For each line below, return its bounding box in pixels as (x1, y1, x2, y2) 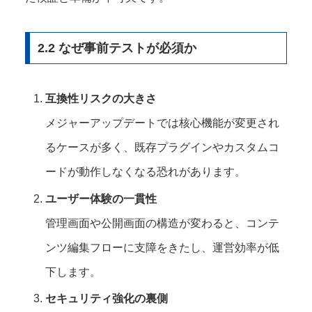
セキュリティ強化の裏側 (45, 292, 169, 304)
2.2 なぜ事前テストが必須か (37, 41, 196, 56)
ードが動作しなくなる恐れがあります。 (45, 166, 247, 178)
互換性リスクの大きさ (45, 93, 157, 105)
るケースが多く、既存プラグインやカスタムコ (45, 141, 280, 154)
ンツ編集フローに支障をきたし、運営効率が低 (45, 241, 280, 253)
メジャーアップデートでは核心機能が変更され (45, 117, 280, 130)
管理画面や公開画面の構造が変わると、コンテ (45, 217, 280, 229)
